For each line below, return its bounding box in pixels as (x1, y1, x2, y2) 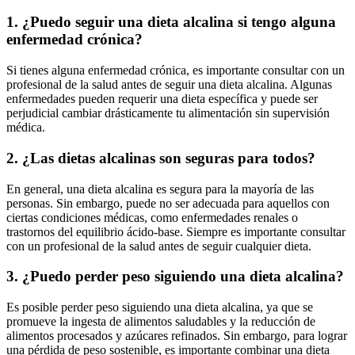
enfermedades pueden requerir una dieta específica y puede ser (6, 92, 318, 106)
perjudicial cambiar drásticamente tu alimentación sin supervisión (6, 106, 330, 120)
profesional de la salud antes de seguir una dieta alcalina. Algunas (6, 78, 332, 92)
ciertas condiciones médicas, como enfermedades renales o (6, 210, 298, 224)
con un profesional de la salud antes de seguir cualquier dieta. (6, 239, 311, 253)
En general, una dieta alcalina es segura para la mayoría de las (6, 181, 314, 196)
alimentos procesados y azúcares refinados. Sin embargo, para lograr (6, 328, 347, 342)
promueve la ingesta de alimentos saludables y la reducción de (6, 314, 315, 328)
